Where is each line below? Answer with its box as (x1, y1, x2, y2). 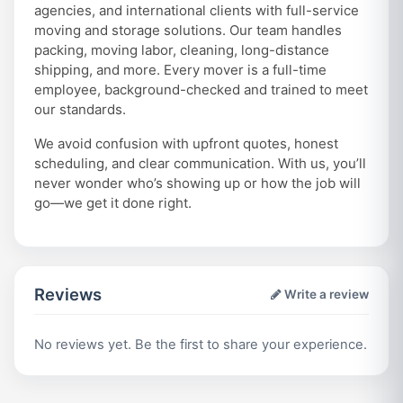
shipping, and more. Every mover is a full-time (33, 61, 327, 79)
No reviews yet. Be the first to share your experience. (33, 336, 367, 353)
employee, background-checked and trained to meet (33, 81, 368, 99)
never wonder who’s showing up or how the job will (33, 175, 361, 193)
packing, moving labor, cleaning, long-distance (33, 41, 329, 59)
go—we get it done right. (33, 194, 192, 212)
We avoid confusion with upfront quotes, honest (33, 135, 338, 153)
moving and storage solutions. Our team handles (33, 22, 342, 40)
